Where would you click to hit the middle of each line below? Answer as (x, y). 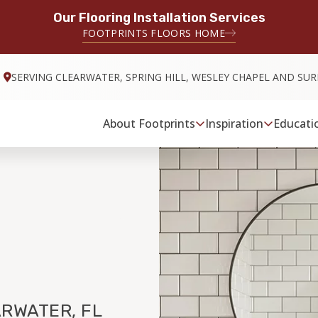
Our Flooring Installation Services (159, 18)
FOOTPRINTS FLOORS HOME (154, 33)
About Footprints (149, 124)
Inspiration (235, 124)
